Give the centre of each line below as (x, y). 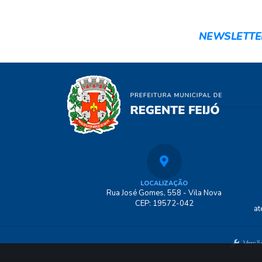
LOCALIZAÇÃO (164, 183)
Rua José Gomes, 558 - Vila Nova (164, 193)
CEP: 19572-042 (164, 204)
